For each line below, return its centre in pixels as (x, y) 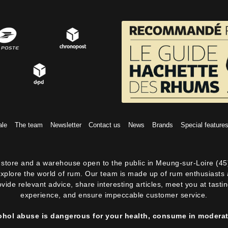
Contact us (105, 125)
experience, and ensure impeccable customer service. (114, 195)
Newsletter (66, 125)
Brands (162, 125)
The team (29, 125)
